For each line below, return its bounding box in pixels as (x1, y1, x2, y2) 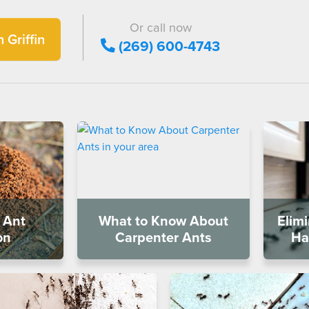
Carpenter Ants (115, 227, 212, 247)
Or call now (129, 18, 192, 36)
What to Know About (99, 210, 228, 230)
